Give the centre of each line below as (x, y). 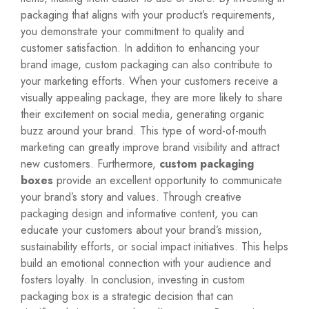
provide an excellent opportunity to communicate (168, 181)
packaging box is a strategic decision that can (127, 297)
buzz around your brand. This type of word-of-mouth (143, 131)
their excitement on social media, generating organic (142, 114)
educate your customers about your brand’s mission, (141, 230)
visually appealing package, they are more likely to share (152, 98)
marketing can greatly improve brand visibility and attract (150, 148)
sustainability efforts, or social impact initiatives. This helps (154, 247)
